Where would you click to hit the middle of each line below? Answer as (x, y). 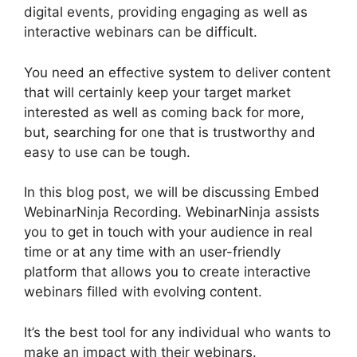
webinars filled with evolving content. (143, 292)
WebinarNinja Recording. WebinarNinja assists (172, 212)
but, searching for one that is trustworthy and (170, 132)
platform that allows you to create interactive (167, 272)
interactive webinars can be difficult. (141, 32)
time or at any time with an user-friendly (152, 252)
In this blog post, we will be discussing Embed (172, 192)
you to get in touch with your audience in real (168, 232)
